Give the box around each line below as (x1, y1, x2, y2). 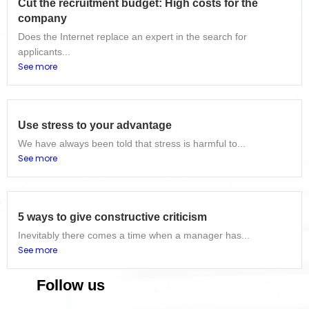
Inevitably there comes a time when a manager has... (18, 230, 250, 241)
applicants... (18, 46, 70, 58)
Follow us (36, 277, 105, 295)
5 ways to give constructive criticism (18, 210, 207, 223)
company (18, 12, 67, 25)
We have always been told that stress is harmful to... (18, 138, 246, 150)
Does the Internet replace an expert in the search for (18, 31, 247, 43)
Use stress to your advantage (18, 119, 172, 132)
